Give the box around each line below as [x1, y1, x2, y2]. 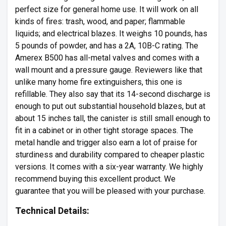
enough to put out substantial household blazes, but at [15, 101, 205, 111]
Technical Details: [15, 205, 89, 216]
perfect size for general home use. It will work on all [15, 5, 198, 14]
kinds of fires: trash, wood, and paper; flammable [15, 17, 185, 26]
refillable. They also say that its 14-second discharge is [15, 89, 210, 99]
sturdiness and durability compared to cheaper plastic [15, 150, 204, 159]
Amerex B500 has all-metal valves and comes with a [15, 53, 199, 63]
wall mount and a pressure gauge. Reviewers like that [15, 65, 202, 75]
